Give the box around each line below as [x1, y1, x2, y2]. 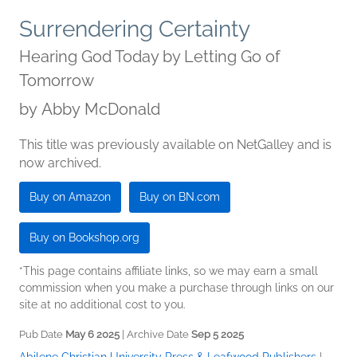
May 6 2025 [65, 328, 120, 340]
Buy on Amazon [29, 190, 111, 203]
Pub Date [19, 328, 65, 340]
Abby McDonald [41, 99, 160, 119]
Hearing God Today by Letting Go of [19, 46, 280, 66]
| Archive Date [120, 328, 191, 340]
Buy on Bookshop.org [29, 230, 139, 244]
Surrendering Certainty [19, 15, 250, 42]
